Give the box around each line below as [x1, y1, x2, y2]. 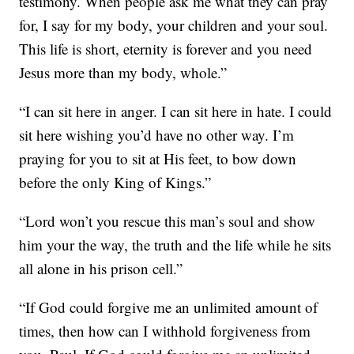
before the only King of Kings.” [19, 172, 212, 193]
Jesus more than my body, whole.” [19, 62, 228, 83]
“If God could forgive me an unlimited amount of [19, 297, 318, 318]
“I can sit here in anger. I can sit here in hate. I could [19, 101, 333, 122]
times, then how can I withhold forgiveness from [19, 321, 311, 341]
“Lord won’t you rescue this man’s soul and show [19, 211, 316, 232]
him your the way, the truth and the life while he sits [19, 235, 332, 255]
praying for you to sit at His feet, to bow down [19, 149, 297, 169]
